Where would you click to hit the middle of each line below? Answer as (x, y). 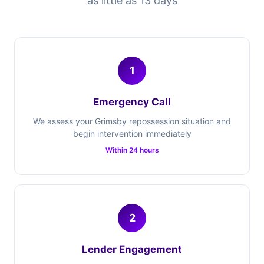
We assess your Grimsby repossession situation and (132, 121)
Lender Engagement (132, 249)
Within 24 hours (132, 150)
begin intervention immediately (132, 133)
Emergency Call (132, 102)
